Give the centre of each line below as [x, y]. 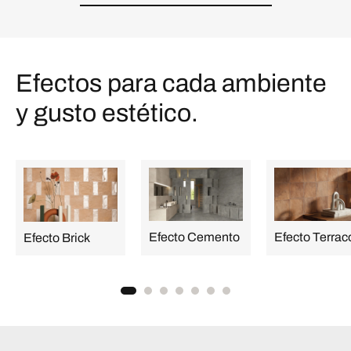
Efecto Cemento [194, 237]
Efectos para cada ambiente [171, 83]
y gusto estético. [107, 113]
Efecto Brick [57, 238]
